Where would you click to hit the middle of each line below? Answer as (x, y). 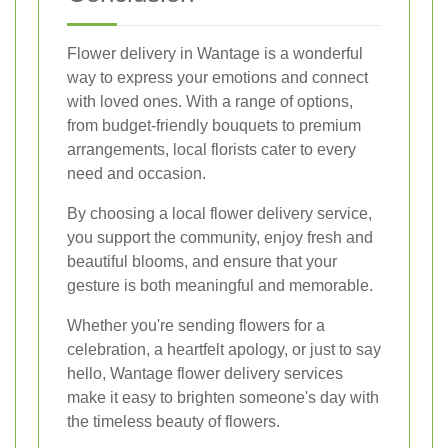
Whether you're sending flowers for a (196, 325)
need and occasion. (136, 173)
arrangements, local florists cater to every (211, 149)
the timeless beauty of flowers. (173, 421)
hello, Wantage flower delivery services (205, 373)
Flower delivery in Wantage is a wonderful (215, 53)
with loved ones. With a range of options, (210, 101)
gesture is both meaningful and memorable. (220, 285)
